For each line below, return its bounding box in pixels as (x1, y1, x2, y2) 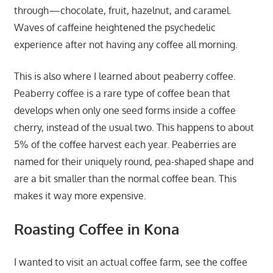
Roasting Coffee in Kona (13, 219, 179, 238)
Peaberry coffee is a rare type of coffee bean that (13, 87, 230, 99)
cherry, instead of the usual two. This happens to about (13, 121, 254, 133)
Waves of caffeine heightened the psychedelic (13, 21, 216, 34)
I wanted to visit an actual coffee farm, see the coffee (13, 255, 247, 268)
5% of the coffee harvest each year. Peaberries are (13, 138, 236, 151)
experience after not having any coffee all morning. (13, 38, 238, 51)
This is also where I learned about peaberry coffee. (13, 69, 236, 82)
